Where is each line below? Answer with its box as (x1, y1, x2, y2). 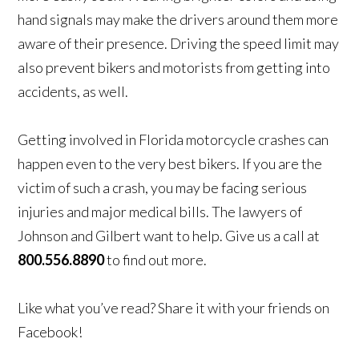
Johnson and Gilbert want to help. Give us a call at (18, 227, 321, 245)
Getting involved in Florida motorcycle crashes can (18, 131, 329, 149)
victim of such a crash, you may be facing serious (18, 179, 308, 197)
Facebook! (18, 323, 83, 341)
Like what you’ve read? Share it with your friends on (18, 299, 330, 317)
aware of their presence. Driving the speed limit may (18, 34, 340, 53)
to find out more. (104, 251, 208, 269)
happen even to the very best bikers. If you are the (18, 155, 323, 173)
